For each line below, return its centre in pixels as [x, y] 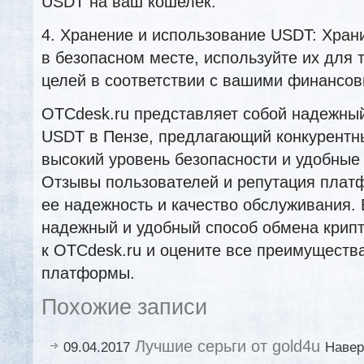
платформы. [88, 273]
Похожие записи [124, 308]
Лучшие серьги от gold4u [227, 346]
